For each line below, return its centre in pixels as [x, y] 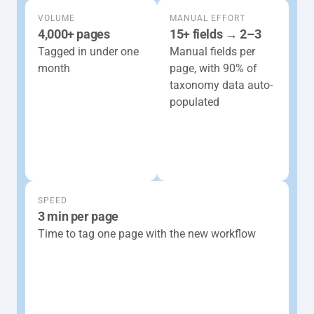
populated [194, 102]
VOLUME [56, 18]
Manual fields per [212, 52]
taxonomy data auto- [221, 85]
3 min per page [78, 216]
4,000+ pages [74, 34]
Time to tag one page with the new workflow [147, 234]
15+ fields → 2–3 [216, 34]
